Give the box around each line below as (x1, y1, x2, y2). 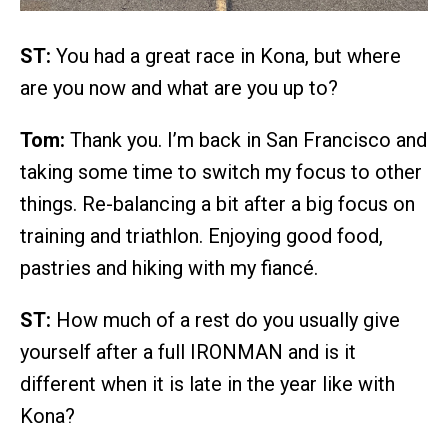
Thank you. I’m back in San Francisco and (65, 128, 427, 153)
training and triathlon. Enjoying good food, (20, 224, 383, 249)
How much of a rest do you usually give (51, 308, 400, 333)
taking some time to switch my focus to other (20, 160, 422, 185)
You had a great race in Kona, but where (51, 44, 401, 69)
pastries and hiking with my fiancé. (20, 256, 318, 281)
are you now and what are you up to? (20, 76, 338, 101)
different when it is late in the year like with (20, 372, 395, 397)
